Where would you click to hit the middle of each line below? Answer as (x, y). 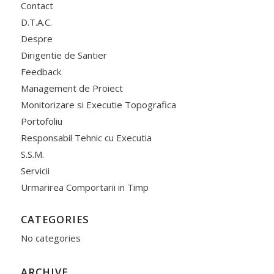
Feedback (41, 71)
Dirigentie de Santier (64, 55)
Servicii (35, 170)
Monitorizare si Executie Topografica (98, 104)
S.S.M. (32, 154)
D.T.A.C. (36, 22)
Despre (36, 38)
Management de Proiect (72, 88)
